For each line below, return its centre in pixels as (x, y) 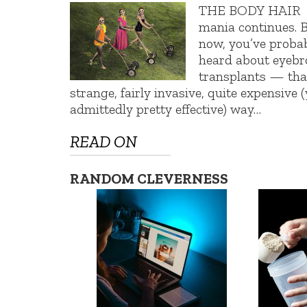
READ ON (103, 142)
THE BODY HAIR (250, 10)
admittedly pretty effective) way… (165, 109)
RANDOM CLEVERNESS (149, 179)
